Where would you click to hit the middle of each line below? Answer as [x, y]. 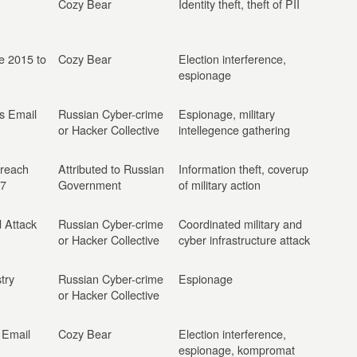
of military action [220, 184]
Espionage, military [227, 114]
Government [90, 184]
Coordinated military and [240, 224]
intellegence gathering [234, 129]
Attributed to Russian [111, 169]
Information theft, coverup [243, 169]
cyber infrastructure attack [244, 239]
